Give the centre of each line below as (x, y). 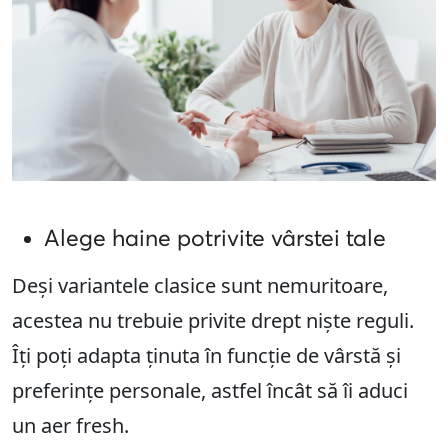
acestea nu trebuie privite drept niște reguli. (213, 321)
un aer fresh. (70, 426)
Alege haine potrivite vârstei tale (215, 238)
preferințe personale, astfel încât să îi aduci (210, 391)
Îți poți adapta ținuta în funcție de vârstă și (206, 356)
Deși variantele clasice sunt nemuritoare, (200, 286)
